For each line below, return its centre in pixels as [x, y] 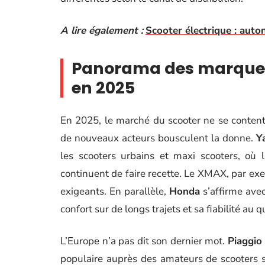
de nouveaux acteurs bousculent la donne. [159, 138]
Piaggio [245, 241]
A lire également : [102, 30]
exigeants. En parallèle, [115, 191]
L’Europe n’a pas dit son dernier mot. [144, 241]
